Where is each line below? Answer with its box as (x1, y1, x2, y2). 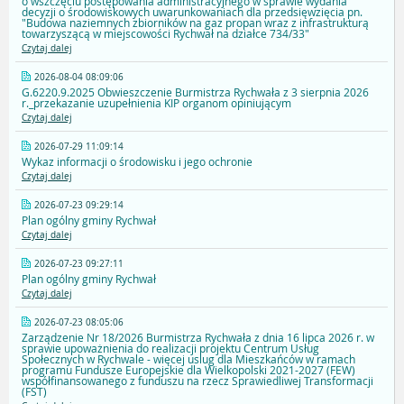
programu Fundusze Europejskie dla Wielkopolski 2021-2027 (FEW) (22, 363, 355, 378)
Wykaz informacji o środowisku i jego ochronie (22, 154, 252, 170)
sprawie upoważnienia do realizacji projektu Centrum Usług (22, 341, 319, 356)
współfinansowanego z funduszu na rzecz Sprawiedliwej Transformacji (22, 373, 373, 389)
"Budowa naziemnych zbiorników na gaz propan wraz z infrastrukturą (22, 15, 369, 31)
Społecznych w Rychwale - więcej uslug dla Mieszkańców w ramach (22, 352, 355, 367)
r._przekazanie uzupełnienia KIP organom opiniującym (22, 96, 291, 111)
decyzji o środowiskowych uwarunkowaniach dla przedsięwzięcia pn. (22, 5, 363, 20)
